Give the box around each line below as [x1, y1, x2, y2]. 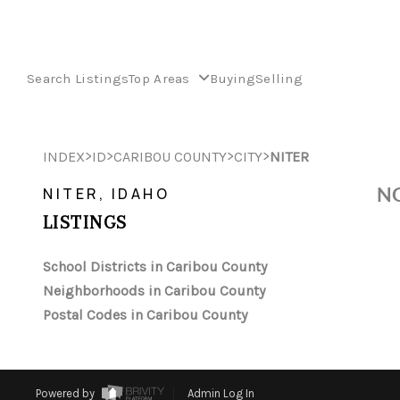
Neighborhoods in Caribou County [43, 282, 265, 299]
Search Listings [27, 70, 129, 87]
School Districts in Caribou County [43, 258, 267, 275]
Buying [210, 70, 255, 87]
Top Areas [129, 70, 195, 87]
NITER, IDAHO [43, 184, 170, 204]
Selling [254, 70, 303, 87]
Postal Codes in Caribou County [43, 306, 247, 323]
